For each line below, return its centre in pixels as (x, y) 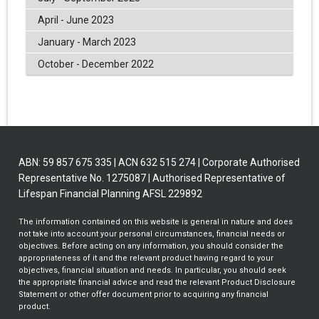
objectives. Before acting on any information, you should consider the (151, 246)
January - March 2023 (87, 42)
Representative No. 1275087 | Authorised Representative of (152, 178)
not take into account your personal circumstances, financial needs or (152, 234)
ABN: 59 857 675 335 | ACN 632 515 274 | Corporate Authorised (159, 163)
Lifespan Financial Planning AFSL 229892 (111, 194)
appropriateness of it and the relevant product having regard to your (146, 258)
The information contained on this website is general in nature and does (156, 222)
